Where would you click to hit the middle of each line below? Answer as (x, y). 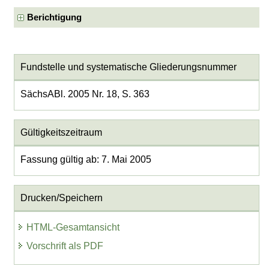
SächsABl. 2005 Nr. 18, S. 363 (85, 94)
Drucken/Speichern (61, 198)
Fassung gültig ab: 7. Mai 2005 (86, 159)
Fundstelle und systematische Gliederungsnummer (128, 67)
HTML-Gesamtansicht (73, 228)
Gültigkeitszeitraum (61, 132)
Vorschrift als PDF (65, 246)
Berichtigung (55, 17)
